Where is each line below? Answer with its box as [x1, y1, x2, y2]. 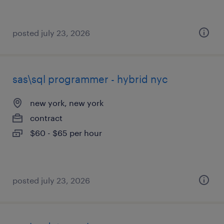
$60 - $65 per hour [30, 128, 102, 137]
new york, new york [30, 98, 103, 107]
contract [30, 113, 62, 122]
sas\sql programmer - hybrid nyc [12, 73, 168, 85]
